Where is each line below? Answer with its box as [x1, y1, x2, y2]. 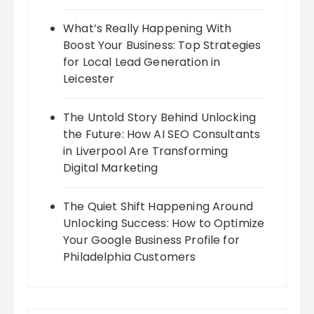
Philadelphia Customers [63, 249, 196, 266]
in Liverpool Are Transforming [63, 143, 228, 160]
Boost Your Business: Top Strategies [63, 37, 261, 54]
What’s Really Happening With [63, 20, 232, 37]
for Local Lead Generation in [63, 54, 221, 71]
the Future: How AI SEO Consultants [63, 126, 261, 143]
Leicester [63, 71, 115, 88]
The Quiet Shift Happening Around [63, 198, 253, 215]
